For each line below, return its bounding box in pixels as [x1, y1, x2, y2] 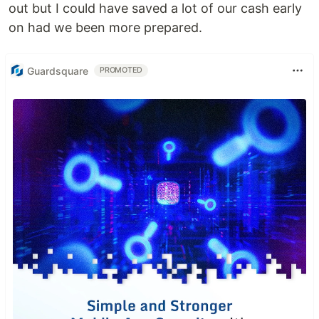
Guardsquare [27, 64, 88, 77]
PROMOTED [100, 66, 143, 75]
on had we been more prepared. [9, 20, 202, 36]
